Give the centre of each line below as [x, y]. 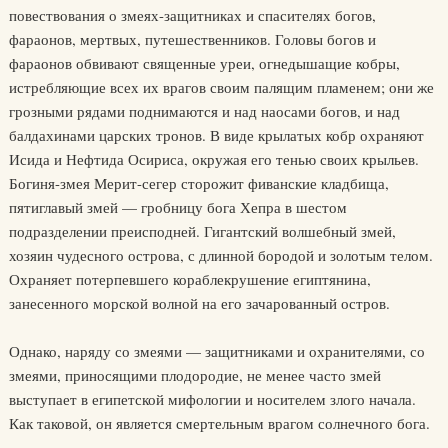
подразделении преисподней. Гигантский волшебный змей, [202, 231]
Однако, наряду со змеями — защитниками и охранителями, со [216, 351]
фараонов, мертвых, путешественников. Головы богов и [192, 39]
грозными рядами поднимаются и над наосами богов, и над [204, 111]
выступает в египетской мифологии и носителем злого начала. [212, 399]
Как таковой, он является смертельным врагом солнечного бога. [219, 423]
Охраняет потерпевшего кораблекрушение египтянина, [189, 279]
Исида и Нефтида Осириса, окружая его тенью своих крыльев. [213, 159]
